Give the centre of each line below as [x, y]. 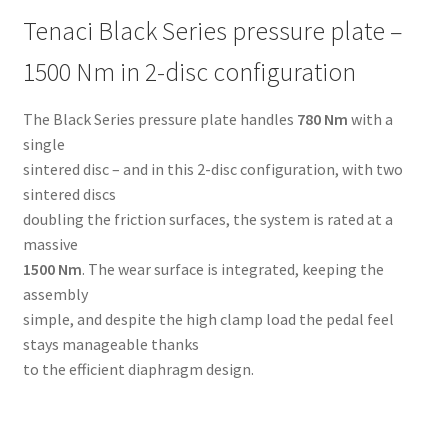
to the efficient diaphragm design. [138, 369]
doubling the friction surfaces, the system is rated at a [207, 219]
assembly [55, 294]
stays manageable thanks [110, 344]
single [43, 144]
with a [370, 119]
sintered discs [69, 194]
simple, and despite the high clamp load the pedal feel [208, 319]
